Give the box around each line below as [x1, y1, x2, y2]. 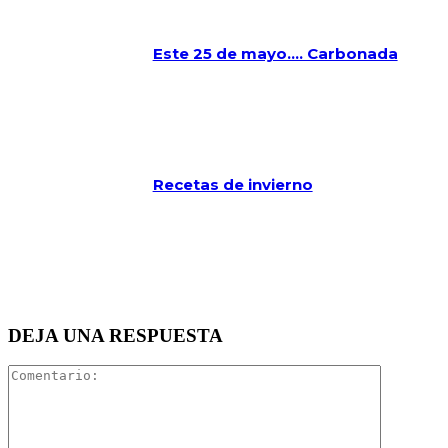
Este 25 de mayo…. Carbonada [152, 44, 398, 64]
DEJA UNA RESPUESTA [8, 324, 223, 346]
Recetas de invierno [152, 175, 313, 195]
